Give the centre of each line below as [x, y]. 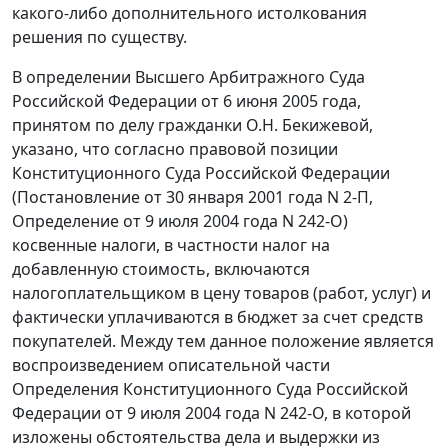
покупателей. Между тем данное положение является [223, 341]
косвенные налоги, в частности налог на [171, 245]
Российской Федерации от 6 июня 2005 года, [186, 101]
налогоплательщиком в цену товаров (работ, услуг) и [221, 293]
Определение [65, 221]
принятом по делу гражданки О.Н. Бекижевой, [192, 125]
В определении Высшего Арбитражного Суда [188, 77]
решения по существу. [99, 37]
